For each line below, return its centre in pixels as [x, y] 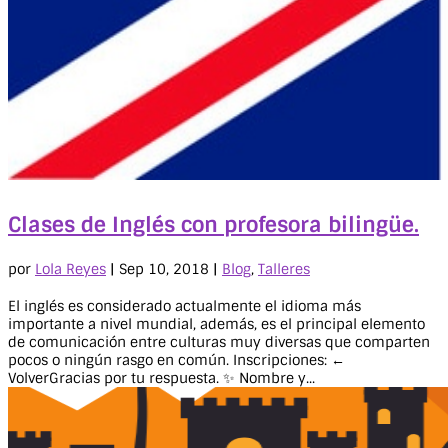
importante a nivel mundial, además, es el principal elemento [216, 324]
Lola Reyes [70, 269]
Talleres [284, 269]
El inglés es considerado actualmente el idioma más [184, 306]
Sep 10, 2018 [164, 269]
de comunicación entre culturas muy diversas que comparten [219, 342]
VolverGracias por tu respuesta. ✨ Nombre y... [161, 378]
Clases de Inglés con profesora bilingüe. [213, 224]
